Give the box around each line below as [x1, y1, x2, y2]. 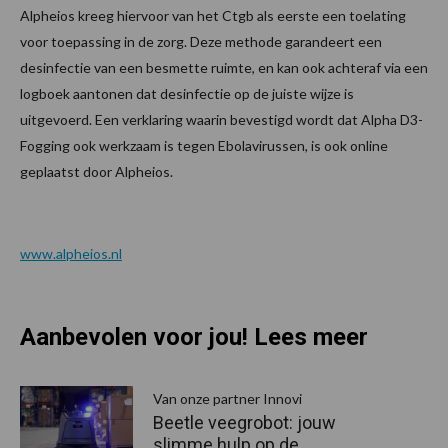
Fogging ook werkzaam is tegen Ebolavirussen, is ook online [20, 137, 388, 155]
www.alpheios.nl [20, 245, 122, 263]
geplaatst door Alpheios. [20, 163, 173, 181]
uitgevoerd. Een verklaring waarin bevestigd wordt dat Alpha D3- [20, 111, 423, 129]
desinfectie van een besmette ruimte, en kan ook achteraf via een [20, 59, 428, 77]
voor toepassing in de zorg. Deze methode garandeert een [20, 33, 382, 51]
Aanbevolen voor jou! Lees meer [20, 323, 368, 352]
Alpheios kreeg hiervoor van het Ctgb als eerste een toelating [20, 7, 406, 25]
